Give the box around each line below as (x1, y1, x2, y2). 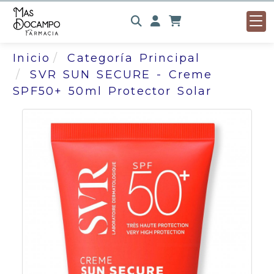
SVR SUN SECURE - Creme (30, 68, 213, 81)
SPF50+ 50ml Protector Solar (13, 84, 212, 98)
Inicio (13, 51, 51, 65)
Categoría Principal (67, 51, 201, 65)
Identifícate (159, 13, 238, 28)
